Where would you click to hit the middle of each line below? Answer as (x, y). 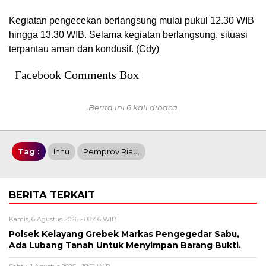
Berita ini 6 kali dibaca (133, 107)
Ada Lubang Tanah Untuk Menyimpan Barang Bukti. (125, 245)
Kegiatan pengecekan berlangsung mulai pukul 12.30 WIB (132, 20)
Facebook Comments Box (77, 75)
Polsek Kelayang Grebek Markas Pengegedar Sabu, (124, 234)
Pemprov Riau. (111, 151)
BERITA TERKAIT (52, 194)
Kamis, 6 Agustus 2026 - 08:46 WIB (63, 219)
